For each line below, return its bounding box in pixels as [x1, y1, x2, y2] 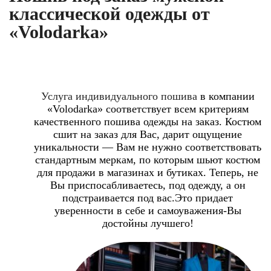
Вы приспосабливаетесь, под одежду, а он [50, 178, 246, 191]
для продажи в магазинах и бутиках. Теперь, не [37, 166, 258, 178]
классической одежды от [9, 3, 210, 24]
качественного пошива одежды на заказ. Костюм [34, 115, 261, 128]
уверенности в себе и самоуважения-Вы [54, 204, 241, 217]
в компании [200, 90, 255, 102]
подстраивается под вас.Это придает [62, 191, 233, 204]
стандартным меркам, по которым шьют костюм [35, 153, 260, 166]
